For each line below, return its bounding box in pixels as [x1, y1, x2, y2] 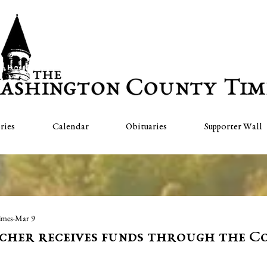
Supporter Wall [204, 122, 263, 132]
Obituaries [126, 122, 167, 132]
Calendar [52, 122, 89, 132]
